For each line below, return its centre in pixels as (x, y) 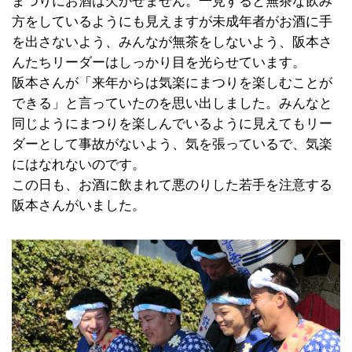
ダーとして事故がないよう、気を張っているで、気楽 (172, 144)
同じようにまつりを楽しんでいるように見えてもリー (172, 123)
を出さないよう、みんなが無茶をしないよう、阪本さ (172, 42)
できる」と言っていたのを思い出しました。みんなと (172, 103)
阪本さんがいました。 (79, 205)
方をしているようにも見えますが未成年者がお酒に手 (172, 21)
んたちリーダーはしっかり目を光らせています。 (159, 62)
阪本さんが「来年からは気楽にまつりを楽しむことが (172, 82)
